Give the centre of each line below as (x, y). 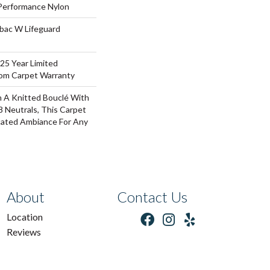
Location (25, 217)
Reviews (24, 232)
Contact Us (152, 197)
